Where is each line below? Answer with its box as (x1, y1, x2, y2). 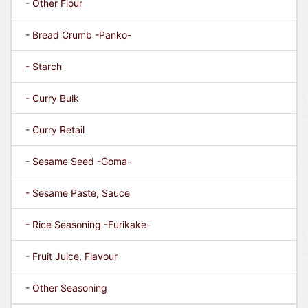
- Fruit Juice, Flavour (25, 250, 118, 262)
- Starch (25, 60, 62, 72)
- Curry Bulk (25, 92, 79, 104)
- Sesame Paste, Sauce (25, 187, 130, 199)
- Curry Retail (25, 124, 85, 135)
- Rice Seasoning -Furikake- (25, 219, 151, 230)
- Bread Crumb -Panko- (25, 29, 131, 41)
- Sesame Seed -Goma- (25, 155, 131, 167)
